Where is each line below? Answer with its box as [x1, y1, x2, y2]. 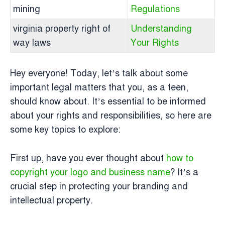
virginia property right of [13, 23, 110, 34]
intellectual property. [10, 194, 93, 206]
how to [166, 152, 193, 164]
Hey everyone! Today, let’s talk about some [10, 68, 188, 79]
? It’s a [170, 166, 198, 178]
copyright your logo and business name [10, 166, 170, 178]
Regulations [131, 4, 180, 15]
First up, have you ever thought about [10, 152, 166, 164]
